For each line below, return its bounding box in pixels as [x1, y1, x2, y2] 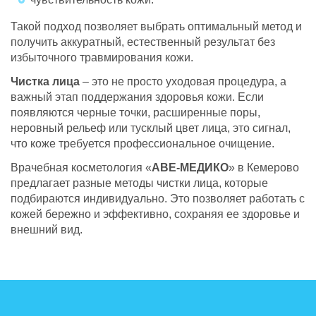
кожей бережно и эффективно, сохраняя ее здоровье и [11, 207, 300, 220]
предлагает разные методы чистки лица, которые [11, 176, 268, 189]
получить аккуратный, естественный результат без [11, 35, 275, 48]
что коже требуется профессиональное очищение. [11, 137, 274, 150]
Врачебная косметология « [11, 161, 152, 174]
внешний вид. [11, 223, 83, 236]
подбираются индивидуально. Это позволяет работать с [11, 192, 305, 205]
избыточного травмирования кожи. [11, 51, 193, 63]
